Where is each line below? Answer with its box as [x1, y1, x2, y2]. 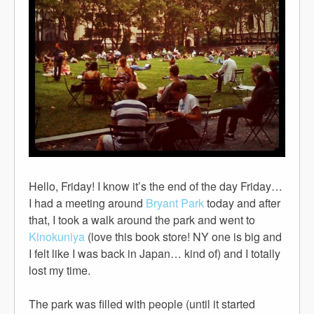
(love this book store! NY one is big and [85, 228, 282, 245]
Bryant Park [146, 194, 204, 211]
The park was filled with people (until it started [29, 295, 255, 312]
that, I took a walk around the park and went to [29, 211, 255, 228]
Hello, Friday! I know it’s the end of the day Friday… [29, 177, 282, 194]
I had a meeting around [29, 194, 146, 211]
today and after [204, 194, 280, 211]
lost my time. [29, 261, 90, 278]
